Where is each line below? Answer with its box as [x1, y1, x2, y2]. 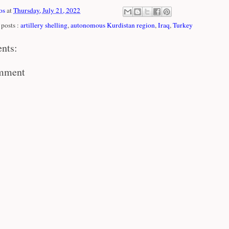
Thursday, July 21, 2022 [13, 6, 80, 15]
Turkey [173, 20, 193, 30]
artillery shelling [20, 20, 67, 30]
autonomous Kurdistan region [71, 20, 155, 30]
